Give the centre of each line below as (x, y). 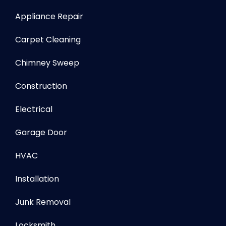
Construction (41, 86)
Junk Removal (43, 202)
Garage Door (41, 132)
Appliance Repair (49, 16)
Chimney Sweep (47, 63)
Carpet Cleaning (48, 39)
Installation (37, 179)
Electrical (34, 109)
